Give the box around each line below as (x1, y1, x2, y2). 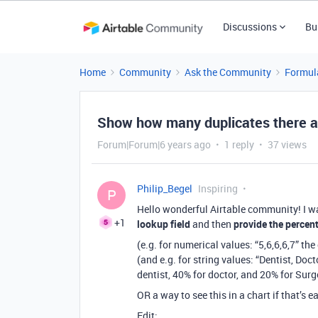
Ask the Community (185, 65, 271, 79)
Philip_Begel (137, 182, 192, 195)
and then (190, 217, 234, 231)
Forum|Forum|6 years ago (97, 138, 211, 151)
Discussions (222, 20, 277, 33)
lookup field (137, 217, 190, 231)
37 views (268, 138, 307, 151)
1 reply (224, 138, 254, 151)
